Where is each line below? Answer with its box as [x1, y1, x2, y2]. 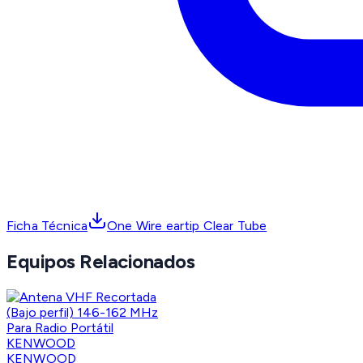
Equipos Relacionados [6, 250, 195, 274]
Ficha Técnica [6, 218, 88, 234]
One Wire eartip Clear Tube [107, 218, 267, 234]
